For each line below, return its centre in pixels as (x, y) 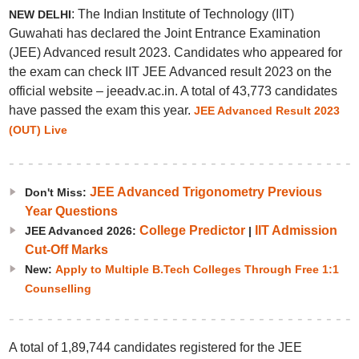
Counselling (58, 288)
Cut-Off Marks (66, 250)
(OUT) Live (38, 130)
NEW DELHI (40, 14)
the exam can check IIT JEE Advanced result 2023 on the (170, 72)
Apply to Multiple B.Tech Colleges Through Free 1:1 (197, 269)
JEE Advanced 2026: (82, 231)
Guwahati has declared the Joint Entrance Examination (164, 33)
